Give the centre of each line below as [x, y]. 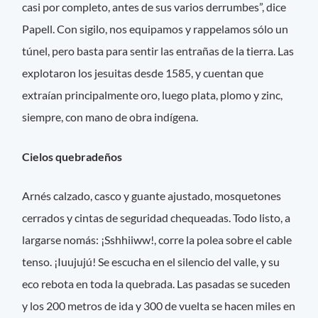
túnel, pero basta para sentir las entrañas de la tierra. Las [158, 51]
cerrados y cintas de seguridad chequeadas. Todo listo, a [157, 217]
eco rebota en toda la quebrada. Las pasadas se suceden [157, 283]
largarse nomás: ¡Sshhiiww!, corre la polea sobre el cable [157, 239]
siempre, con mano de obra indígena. [110, 117]
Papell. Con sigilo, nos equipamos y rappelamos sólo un [155, 29]
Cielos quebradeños [73, 156]
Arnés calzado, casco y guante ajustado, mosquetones [152, 195]
